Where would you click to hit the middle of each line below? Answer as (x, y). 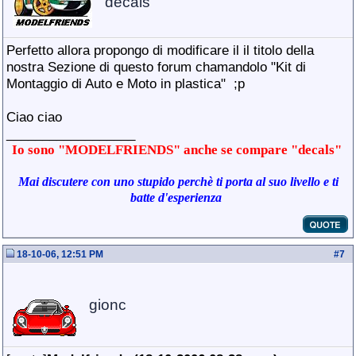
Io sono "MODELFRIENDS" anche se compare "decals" (178, 150)
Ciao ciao (34, 117)
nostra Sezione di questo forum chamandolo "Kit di (156, 67)
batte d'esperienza (176, 197)
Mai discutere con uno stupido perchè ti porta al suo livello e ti (178, 182)
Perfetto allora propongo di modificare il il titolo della (160, 50)
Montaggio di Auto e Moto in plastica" (118, 83)
